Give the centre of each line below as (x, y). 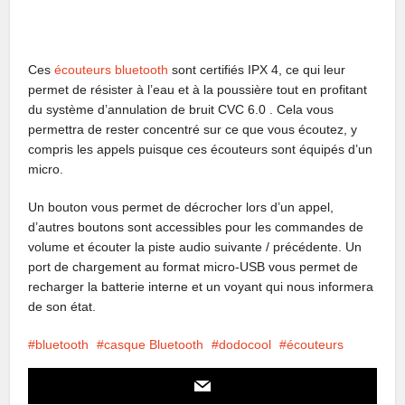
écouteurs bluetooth (112, 69)
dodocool (245, 344)
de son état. (62, 306)
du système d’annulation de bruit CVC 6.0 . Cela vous (181, 109)
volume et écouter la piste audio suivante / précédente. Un (195, 246)
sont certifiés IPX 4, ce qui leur (257, 69)
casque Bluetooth (154, 344)
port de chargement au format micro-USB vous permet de (193, 266)
